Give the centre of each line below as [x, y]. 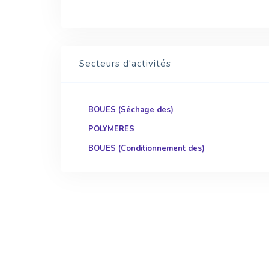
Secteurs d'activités [125, 64]
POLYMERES [111, 129]
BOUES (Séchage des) [131, 110]
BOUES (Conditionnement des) [147, 148]
